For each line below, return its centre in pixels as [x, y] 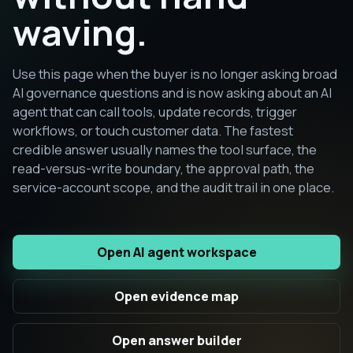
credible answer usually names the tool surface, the [165, 149]
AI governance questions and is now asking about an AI [172, 93]
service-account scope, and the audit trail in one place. [173, 187]
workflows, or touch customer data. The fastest [153, 130]
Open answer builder [176, 340]
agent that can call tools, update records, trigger [155, 111]
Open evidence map [176, 296]
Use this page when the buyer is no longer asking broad [175, 74]
